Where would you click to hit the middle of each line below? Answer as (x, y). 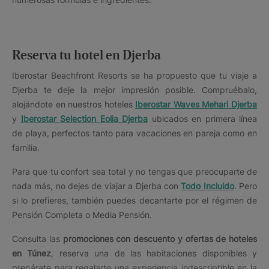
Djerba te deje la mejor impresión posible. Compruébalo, (134, 89)
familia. (26, 147)
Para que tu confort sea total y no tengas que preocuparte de (134, 171)
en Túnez (32, 253)
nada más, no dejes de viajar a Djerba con (97, 186)
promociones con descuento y (122, 238)
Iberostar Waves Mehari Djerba (196, 104)
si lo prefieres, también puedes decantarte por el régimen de (134, 200)
